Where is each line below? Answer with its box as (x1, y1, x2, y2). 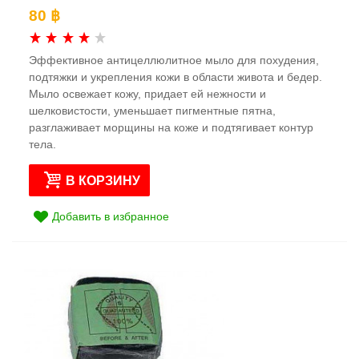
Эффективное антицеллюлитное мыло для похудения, (29, 53, 319, 67)
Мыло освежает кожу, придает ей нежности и (29, 87, 266, 100)
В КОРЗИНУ (66, 172, 141, 188)
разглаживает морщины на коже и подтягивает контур (29, 120, 313, 134)
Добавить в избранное (52, 209, 170, 223)
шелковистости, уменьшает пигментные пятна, (29, 103, 276, 117)
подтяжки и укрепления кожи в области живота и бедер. (29, 70, 322, 83)
